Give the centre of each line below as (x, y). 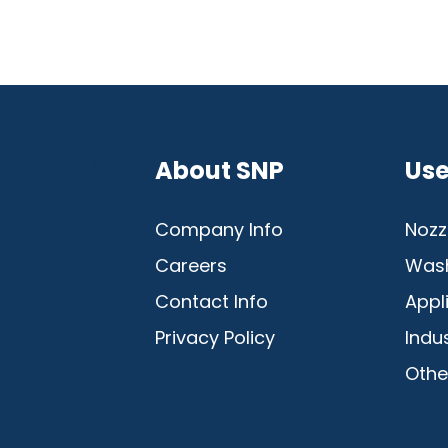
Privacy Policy (215, 338)
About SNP (219, 171)
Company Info (219, 230)
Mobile (117, 165)
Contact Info (211, 302)
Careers (191, 266)
